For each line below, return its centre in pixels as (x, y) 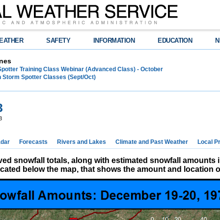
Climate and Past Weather (152, 142)
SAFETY (58, 41)
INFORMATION (114, 41)
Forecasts (33, 142)
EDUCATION (175, 41)
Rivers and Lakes (82, 142)
